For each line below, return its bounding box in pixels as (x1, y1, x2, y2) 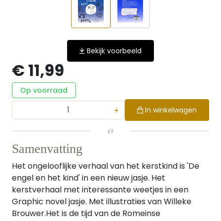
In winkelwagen (145, 105, 197, 115)
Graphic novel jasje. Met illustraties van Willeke (12, 196, 191, 207)
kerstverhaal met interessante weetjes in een (12, 184, 188, 195)
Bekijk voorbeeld (87, 46, 142, 56)
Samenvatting (12, 142, 82, 156)
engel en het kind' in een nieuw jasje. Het (12, 172, 165, 184)
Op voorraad (20, 85, 68, 95)
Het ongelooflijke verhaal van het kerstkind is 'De (12, 160, 199, 172)
